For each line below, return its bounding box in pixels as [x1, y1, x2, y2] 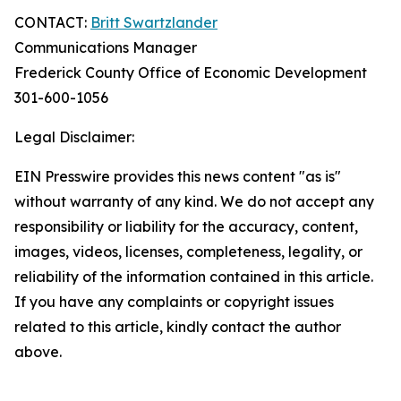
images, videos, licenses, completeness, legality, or [14, 243, 363, 260]
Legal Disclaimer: [14, 128, 134, 146]
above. [14, 343, 62, 361]
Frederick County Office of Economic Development [14, 64, 367, 81]
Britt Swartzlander [90, 13, 218, 31]
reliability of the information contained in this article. [14, 268, 373, 286]
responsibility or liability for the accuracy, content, [14, 218, 358, 235]
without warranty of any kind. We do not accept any [14, 192, 374, 210]
